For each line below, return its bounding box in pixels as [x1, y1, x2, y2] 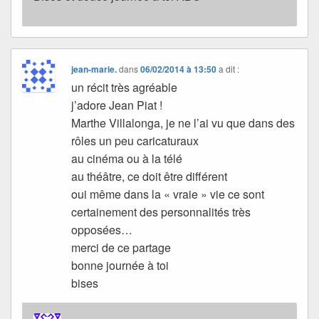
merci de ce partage [71, 239, 172, 256]
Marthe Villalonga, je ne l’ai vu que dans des [71, 114, 296, 131]
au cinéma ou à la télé [71, 150, 183, 167]
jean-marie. [71, 62, 117, 75]
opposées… [71, 221, 133, 238]
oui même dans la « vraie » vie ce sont [71, 185, 265, 202]
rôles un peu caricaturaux [71, 132, 199, 149]
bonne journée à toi [71, 256, 169, 273]
